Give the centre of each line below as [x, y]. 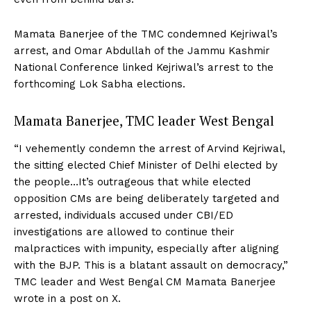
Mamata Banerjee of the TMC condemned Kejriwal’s [146, 34]
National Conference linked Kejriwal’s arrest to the [144, 67]
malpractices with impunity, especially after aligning [146, 248]
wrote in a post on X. [67, 298]
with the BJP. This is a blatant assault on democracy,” [151, 265]
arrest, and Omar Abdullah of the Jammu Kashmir [142, 50]
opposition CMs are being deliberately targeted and [146, 198]
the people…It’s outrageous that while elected [132, 182]
